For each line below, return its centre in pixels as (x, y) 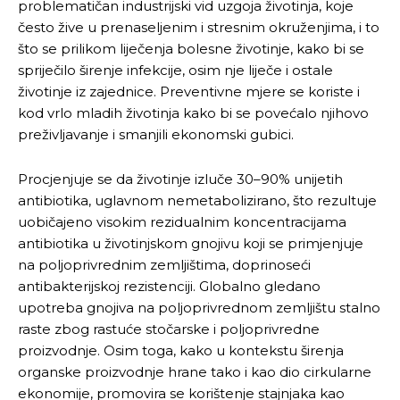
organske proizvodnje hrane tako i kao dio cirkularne (195, 371)
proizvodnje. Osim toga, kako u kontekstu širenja (181, 350)
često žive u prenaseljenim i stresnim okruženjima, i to (199, 27)
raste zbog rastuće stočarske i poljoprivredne (169, 329)
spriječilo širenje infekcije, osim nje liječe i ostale (175, 70)
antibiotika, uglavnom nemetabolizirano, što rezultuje (197, 200)
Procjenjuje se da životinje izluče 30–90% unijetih (180, 179)
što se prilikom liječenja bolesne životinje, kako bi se (191, 48)
